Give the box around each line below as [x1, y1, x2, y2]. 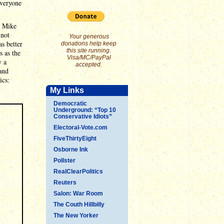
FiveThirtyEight [53, 135, 96, 142]
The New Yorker [53, 212, 98, 219]
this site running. [66, 47, 111, 54]
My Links [50, 86, 84, 94]
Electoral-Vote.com [53, 124, 107, 131]
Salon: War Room [53, 190, 103, 197]
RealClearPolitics [53, 168, 103, 175]
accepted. [75, 61, 102, 68]
